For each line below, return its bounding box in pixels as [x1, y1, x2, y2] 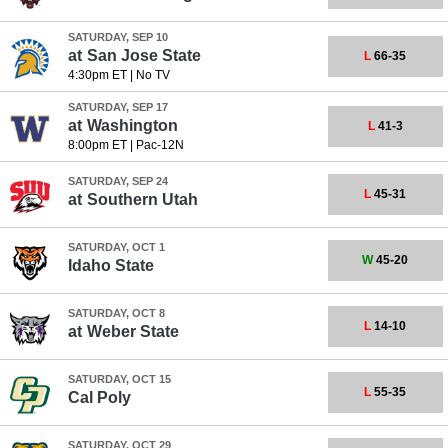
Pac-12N [135, 138, 184, 152]
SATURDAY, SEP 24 [67, 175, 168, 187]
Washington [86, 117, 178, 134]
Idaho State [67, 257, 154, 274]
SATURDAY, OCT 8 [67, 307, 165, 319]
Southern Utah [86, 191, 198, 208]
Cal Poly [67, 389, 131, 406]
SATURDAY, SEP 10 [67, 31, 168, 43]
